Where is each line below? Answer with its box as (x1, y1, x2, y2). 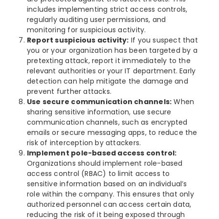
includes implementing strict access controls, (27, 4, 188, 14)
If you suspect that (129, 35, 198, 45)
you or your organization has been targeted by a (27, 45, 197, 55)
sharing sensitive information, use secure (27, 107, 172, 117)
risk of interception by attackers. (27, 137, 141, 148)
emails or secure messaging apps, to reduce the (27, 127, 197, 137)
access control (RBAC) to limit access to (27, 168, 170, 178)
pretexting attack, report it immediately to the (27, 55, 191, 66)
